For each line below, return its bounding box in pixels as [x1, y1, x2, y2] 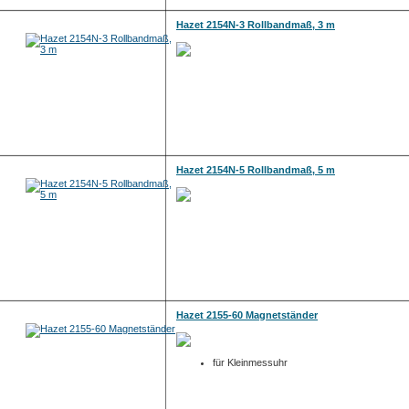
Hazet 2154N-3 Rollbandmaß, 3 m [176, 19, 335, 30]
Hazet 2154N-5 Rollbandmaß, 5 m [176, 164, 335, 175]
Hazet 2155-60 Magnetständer [176, 309, 318, 320]
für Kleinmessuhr [213, 357, 288, 368]
